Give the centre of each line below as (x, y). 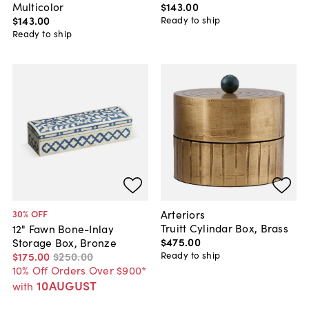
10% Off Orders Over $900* (79, 269)
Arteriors (183, 213)
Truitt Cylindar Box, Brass (224, 227)
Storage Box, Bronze (64, 242)
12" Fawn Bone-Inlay (63, 228)
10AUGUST (67, 285)
